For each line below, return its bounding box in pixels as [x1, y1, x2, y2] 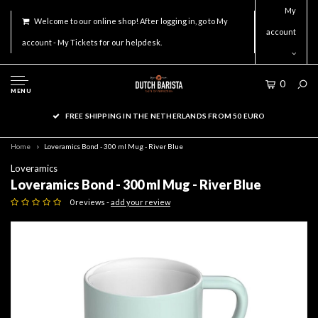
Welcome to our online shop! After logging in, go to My [34, 16, 228, 26]
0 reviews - [70, 197, 111, 207]
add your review [111, 197, 170, 207]
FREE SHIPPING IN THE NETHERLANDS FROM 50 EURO [65, 111, 265, 120]
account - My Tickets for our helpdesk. [22, 38, 162, 47]
